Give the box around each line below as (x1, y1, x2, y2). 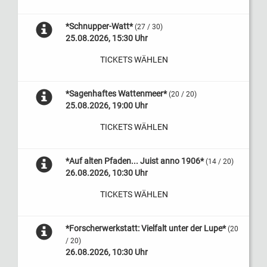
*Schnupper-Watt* (65, 21, 133, 31)
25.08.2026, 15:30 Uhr (65, 33, 148, 43)
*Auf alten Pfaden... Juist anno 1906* (65, 156, 204, 166)
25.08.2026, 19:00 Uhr (65, 101, 148, 110)
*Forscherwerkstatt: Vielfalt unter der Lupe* (65, 223, 226, 233)
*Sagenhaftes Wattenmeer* (65, 89, 167, 98)
